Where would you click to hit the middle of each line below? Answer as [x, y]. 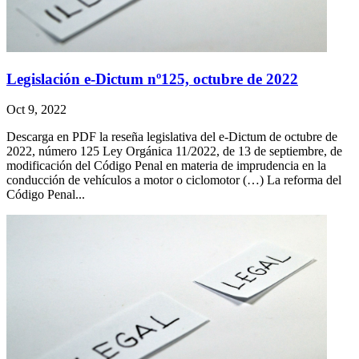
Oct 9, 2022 [36, 110]
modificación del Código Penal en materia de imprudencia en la [166, 166]
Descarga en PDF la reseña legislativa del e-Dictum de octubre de [172, 137]
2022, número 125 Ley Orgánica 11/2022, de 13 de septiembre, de [174, 151]
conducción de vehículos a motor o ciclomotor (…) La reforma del [174, 180]
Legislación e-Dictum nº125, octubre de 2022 [152, 79]
